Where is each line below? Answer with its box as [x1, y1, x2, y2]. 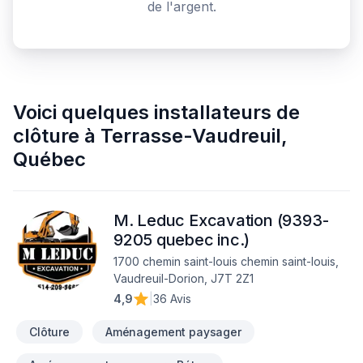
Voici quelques [13, 100, 149, 124]
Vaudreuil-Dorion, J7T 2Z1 [113, 271, 254, 285]
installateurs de [154, 100, 300, 124]
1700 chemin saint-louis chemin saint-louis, [113, 254, 339, 268]
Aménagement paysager [105, 325, 241, 339]
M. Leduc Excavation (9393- [113, 211, 329, 230]
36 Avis [153, 292, 191, 305]
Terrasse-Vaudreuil [100, 124, 281, 147]
